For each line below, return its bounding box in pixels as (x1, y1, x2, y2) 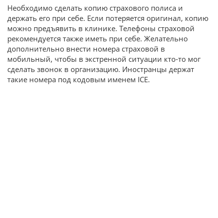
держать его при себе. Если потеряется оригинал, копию (7, 13, 208, 23)
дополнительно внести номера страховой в (7, 43, 165, 54)
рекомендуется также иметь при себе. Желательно (7, 33, 188, 43)
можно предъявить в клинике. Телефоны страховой (7, 23, 195, 33)
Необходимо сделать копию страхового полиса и (7, 2, 183, 13)
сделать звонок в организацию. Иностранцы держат (7, 64, 194, 74)
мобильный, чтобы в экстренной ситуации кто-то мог (7, 54, 200, 64)
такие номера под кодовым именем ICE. (7, 74, 150, 84)
